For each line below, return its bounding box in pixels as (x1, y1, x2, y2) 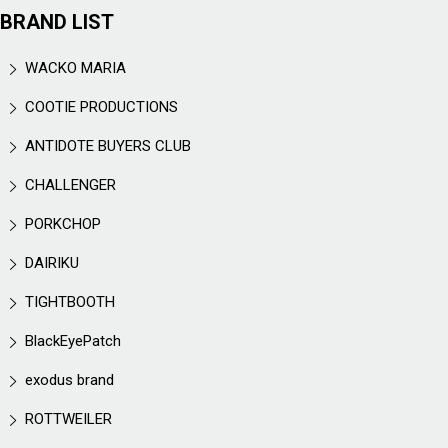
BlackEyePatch (25, 332, 121, 350)
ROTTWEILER (25, 410, 112, 428)
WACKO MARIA (25, 59, 126, 77)
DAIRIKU (25, 254, 79, 272)
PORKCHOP (25, 215, 101, 233)
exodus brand (25, 371, 114, 389)
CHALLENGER (25, 176, 116, 194)
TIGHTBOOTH (25, 293, 115, 311)
